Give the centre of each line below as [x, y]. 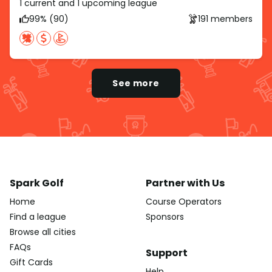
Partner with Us [185, 183]
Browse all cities [43, 232]
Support [167, 253]
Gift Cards [31, 263]
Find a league [38, 217]
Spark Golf [37, 183]
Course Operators [184, 202]
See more [136, 83]
